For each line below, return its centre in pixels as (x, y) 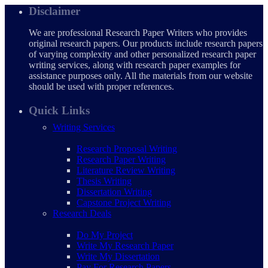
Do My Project (105, 234)
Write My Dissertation (118, 256)
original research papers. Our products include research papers (146, 44)
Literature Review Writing (126, 170)
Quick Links (59, 110)
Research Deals (82, 213)
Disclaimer (54, 11)
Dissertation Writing (114, 191)
